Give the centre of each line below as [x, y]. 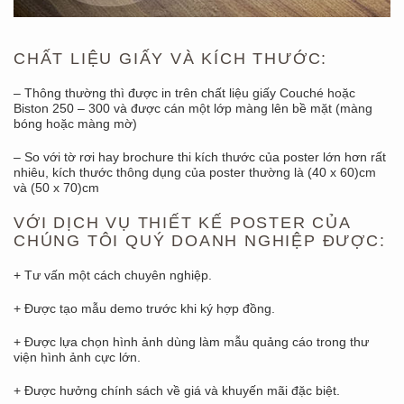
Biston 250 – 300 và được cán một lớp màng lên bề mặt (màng [193, 108]
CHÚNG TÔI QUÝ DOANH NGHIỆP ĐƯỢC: [200, 241]
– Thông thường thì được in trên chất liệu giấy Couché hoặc [184, 93]
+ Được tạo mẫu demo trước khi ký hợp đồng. [144, 308]
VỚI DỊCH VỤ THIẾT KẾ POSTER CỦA [182, 223]
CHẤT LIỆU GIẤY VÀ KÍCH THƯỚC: [171, 59]
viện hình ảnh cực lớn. [77, 357]
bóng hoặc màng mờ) [75, 124]
